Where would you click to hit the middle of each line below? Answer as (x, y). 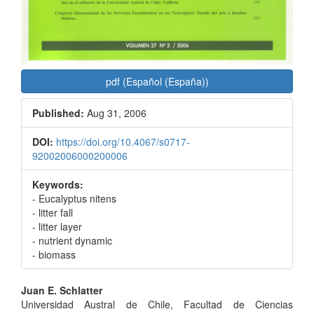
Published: (58, 113)
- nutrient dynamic (72, 241)
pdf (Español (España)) (157, 82)
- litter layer (57, 227)
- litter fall (53, 213)
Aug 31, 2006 (115, 113)
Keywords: (58, 185)
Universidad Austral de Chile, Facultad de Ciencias (157, 305)
